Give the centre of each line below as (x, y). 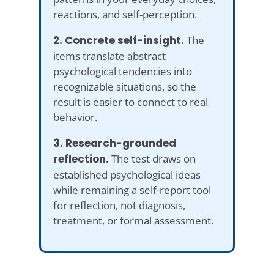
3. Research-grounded (115, 143)
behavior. (75, 117)
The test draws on (152, 158)
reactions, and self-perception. (125, 14)
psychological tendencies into (123, 71)
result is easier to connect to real (131, 102)
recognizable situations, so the (125, 86)
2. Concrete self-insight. (119, 40)
